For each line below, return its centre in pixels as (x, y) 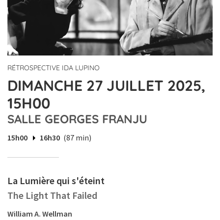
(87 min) (77, 138)
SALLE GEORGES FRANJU (77, 119)
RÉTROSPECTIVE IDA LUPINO (54, 68)
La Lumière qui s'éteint (56, 181)
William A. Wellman (40, 214)
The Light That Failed (52, 195)
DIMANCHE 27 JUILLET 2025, (106, 86)
